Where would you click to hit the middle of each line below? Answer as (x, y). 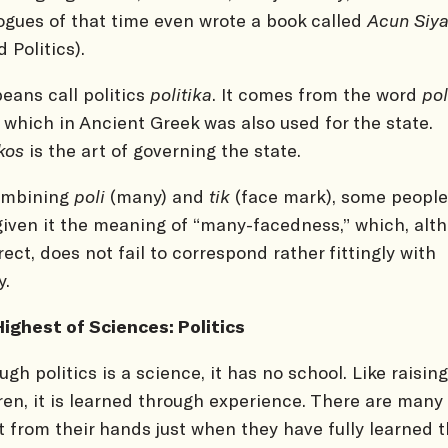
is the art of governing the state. (165, 149)
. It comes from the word (317, 93)
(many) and (157, 195)
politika (181, 93)
